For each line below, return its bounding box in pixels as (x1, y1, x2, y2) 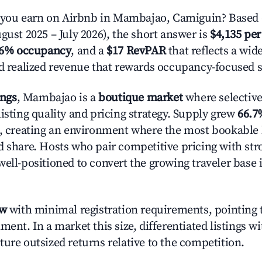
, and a (71, 44, 107, 58)
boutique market (98, 91, 183, 105)
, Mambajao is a (16, 91, 99, 105)
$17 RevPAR (106, 44, 166, 58)
